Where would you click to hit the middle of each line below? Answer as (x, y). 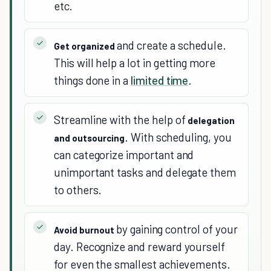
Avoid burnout (85, 230)
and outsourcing (89, 138)
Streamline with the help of (121, 120)
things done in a (93, 80)
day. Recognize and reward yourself (140, 247)
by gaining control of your (177, 229)
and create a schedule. (171, 45)
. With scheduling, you (178, 137)
